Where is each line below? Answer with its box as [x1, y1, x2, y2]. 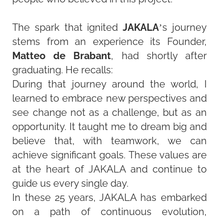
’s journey [159, 22, 207, 33]
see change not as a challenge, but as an [12, 107, 207, 118]
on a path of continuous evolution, [12, 206, 207, 218]
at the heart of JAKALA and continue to [12, 163, 207, 175]
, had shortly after [111, 50, 207, 62]
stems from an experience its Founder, [12, 36, 207, 47]
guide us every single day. [12, 177, 129, 189]
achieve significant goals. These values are [12, 149, 207, 161]
